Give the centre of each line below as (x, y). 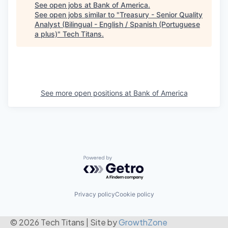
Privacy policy (94, 194)
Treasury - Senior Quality (161, 14)
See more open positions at (87, 93)
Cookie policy (134, 194)
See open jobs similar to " (77, 14)
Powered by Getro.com (128, 160)
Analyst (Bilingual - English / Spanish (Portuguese (117, 24)
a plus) (46, 34)
